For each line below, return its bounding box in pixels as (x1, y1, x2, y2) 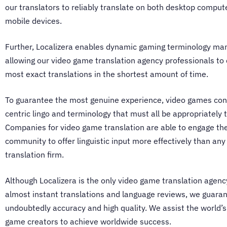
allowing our (5, 55, 51, 66)
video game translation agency (51, 55, 163, 66)
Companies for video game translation (5, 122, 144, 133)
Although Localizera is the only (5, 175, 118, 186)
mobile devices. (5, 16, 62, 26)
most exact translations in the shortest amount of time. (5, 69, 210, 80)
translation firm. (5, 149, 66, 160)
